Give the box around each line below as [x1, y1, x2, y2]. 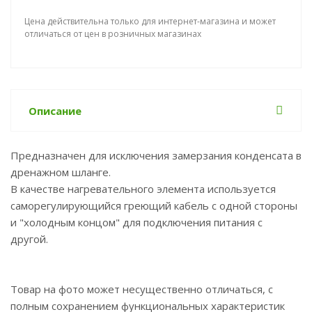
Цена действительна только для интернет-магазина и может [24, 15, 276, 27]
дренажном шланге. [10, 165, 111, 179]
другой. [10, 232, 48, 246]
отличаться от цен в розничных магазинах [24, 28, 201, 40]
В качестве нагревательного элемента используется [10, 182, 276, 196]
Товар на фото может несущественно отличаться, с [10, 282, 273, 296]
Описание [29, 104, 81, 118]
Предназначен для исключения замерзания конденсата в [10, 148, 302, 162]
